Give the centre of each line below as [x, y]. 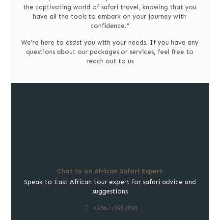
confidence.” [110, 26]
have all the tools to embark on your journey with [110, 16]
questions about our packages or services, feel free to [110, 52]
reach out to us [110, 61]
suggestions [110, 191]
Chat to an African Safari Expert [110, 171]
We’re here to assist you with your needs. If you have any [110, 42]
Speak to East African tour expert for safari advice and [110, 182]
